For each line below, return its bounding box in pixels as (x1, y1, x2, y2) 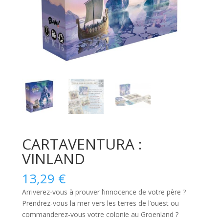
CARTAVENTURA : (22, 133, 142, 154)
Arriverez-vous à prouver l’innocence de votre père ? (22, 187, 186, 197)
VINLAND (22, 148, 85, 169)
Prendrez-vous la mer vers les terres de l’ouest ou (22, 198, 179, 208)
